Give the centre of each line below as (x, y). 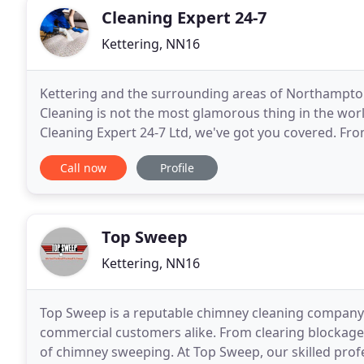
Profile (177, 168)
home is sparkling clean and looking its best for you (199, 152)
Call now (83, 168)
